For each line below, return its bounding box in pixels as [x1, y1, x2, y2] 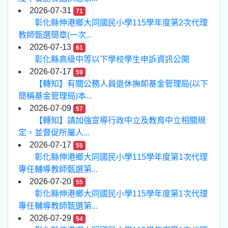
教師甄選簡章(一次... [18, 31, 92, 39]
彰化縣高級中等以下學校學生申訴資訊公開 [35, 55, 189, 64]
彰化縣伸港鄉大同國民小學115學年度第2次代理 [35, 18, 208, 27]
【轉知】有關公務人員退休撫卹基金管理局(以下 [35, 79, 208, 88]
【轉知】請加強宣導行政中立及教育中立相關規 [35, 116, 206, 125]
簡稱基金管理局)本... [18, 92, 92, 100]
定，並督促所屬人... [18, 128, 90, 137]
